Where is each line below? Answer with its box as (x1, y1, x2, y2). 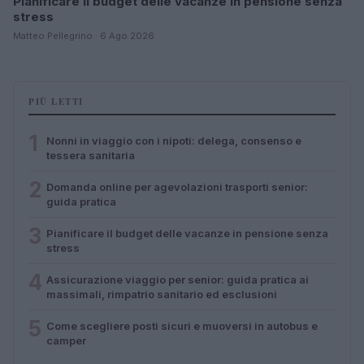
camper (46, 333, 86, 347)
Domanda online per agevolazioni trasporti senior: (46, 180, 308, 193)
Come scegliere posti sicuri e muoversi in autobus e (46, 318, 318, 332)
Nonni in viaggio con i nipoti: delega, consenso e (46, 133, 301, 147)
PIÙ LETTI (28, 94, 84, 108)
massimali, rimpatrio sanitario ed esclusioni (46, 287, 277, 301)
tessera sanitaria (46, 148, 135, 162)
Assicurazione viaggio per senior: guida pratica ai (46, 272, 309, 286)
